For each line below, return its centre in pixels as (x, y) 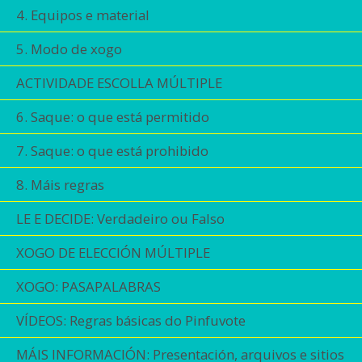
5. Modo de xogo (69, 49)
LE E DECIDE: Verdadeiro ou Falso (120, 219)
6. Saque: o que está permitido (113, 117)
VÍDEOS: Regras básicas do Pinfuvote (131, 320)
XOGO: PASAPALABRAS (88, 286)
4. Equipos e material (83, 15)
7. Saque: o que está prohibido (112, 151)
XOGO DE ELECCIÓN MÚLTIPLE (113, 253)
